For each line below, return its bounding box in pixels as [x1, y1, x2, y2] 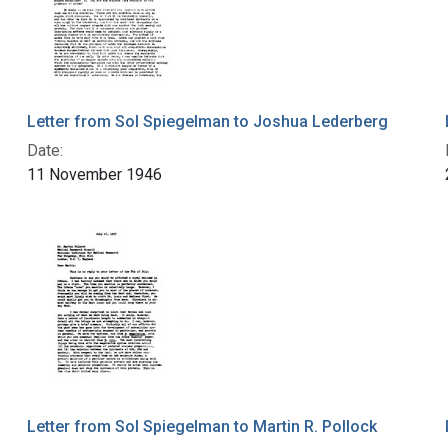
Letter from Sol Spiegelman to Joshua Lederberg [26, 112, 388, 132]
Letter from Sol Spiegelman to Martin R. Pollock [26, 417, 377, 437]
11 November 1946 [26, 165, 162, 185]
